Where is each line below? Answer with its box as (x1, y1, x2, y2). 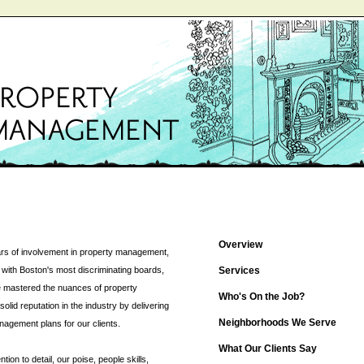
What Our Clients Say (218, 343, 317, 354)
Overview (218, 239, 262, 250)
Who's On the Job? (218, 291, 305, 302)
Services (218, 265, 260, 276)
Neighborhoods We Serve (218, 317, 336, 328)
